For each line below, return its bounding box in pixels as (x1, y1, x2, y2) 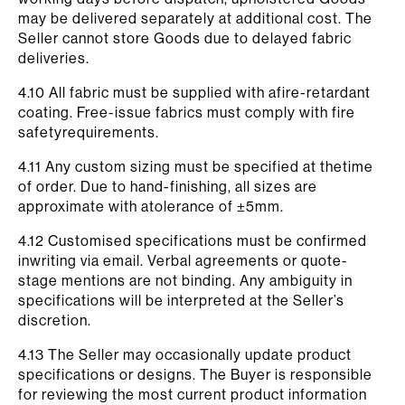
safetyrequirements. (18, 123, 159, 141)
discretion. (18, 311, 91, 329)
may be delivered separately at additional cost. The (18, 9, 372, 27)
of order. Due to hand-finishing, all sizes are (18, 177, 317, 195)
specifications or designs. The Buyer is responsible (18, 365, 372, 383)
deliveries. (18, 49, 89, 67)
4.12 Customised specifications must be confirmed (18, 231, 367, 250)
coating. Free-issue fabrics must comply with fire (18, 103, 355, 121)
